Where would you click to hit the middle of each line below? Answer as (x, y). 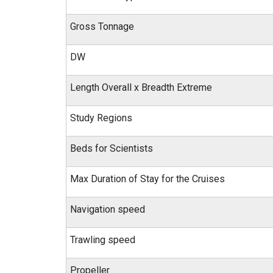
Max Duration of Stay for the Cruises (147, 179)
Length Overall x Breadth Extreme (141, 87)
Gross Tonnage (102, 27)
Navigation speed (108, 209)
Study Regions (101, 118)
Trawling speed (103, 240)
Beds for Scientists (112, 148)
